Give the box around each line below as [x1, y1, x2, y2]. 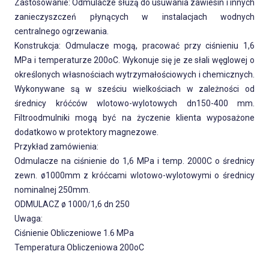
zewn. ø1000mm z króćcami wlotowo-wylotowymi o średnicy [14, 170, 255, 180]
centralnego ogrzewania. [14, 26, 109, 36]
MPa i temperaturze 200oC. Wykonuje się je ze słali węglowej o [14, 55, 255, 65]
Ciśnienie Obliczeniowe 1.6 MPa [14, 228, 134, 238]
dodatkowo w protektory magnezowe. [14, 127, 159, 137]
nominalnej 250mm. [14, 184, 90, 195]
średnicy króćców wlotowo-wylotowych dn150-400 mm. [14, 98, 255, 108]
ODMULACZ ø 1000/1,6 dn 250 [14, 199, 130, 209]
